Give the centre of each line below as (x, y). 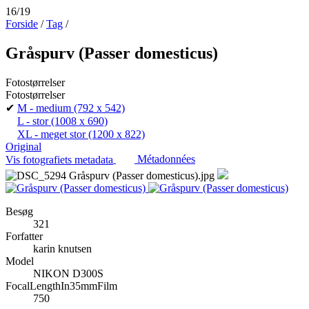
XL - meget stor (51, 134)
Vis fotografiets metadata (59, 159)
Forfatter (24, 236)
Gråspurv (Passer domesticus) (112, 53)
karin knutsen (62, 248)
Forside (22, 24)
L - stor (33, 121)
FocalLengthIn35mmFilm (61, 286)
